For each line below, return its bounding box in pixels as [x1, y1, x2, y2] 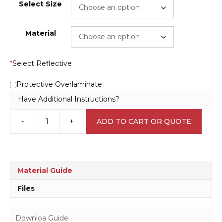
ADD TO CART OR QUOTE [97, 116, 191, 126]
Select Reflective [12, 59, 72, 68]
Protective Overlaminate [16, 80, 102, 89]
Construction [83, 121, 128, 130]
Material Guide [17, 166, 72, 175]
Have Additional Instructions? [18, 94, 119, 104]
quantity [83, 152, 112, 162]
